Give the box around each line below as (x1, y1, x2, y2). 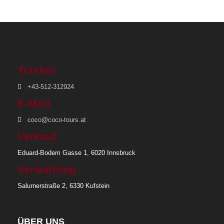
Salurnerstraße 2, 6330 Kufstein (17, 182, 109, 190)
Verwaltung (17, 164, 76, 175)
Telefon (17, 65, 56, 76)
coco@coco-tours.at (27, 116, 86, 124)
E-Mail (17, 98, 50, 109)
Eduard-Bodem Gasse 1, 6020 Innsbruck (17, 149, 135, 157)
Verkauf (17, 131, 57, 142)
